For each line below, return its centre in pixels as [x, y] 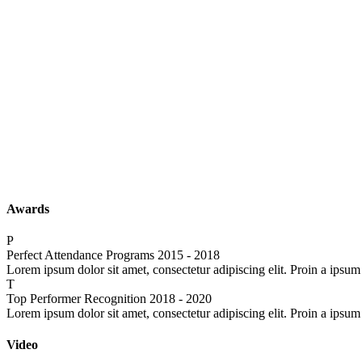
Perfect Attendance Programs [80, 255]
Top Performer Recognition [76, 298]
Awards [28, 208]
